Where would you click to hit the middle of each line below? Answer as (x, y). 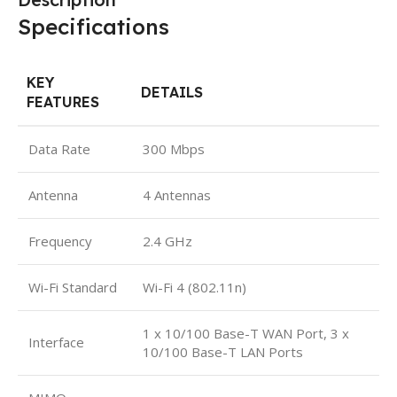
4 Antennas (177, 195)
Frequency (60, 241)
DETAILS (172, 92)
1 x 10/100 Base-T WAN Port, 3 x (246, 333)
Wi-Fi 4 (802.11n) (195, 287)
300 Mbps (174, 148)
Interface (56, 342)
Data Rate (59, 148)
